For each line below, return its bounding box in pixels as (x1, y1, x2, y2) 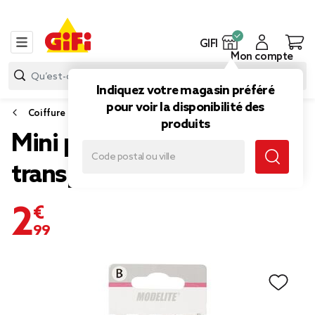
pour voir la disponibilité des (106, 100, 264, 115)
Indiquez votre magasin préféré (96, 83, 274, 98)
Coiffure (27, 108, 66, 119)
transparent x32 (11, 160, 184, 191)
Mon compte (231, 51, 293, 63)
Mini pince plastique (11, 129, 229, 160)
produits (160, 117, 210, 132)
